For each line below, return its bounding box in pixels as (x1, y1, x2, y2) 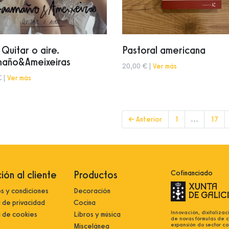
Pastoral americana (122, 44, 205, 57)
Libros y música (74, 210, 121, 219)
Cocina (74, 198, 96, 208)
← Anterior (128, 115, 162, 124)
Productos (74, 169, 118, 181)
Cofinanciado (171, 169, 213, 178)
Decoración (74, 187, 110, 196)
